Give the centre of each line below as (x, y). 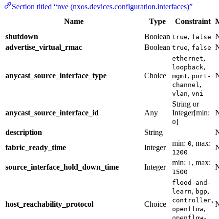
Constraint (193, 21)
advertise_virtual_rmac (44, 47)
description (24, 132)
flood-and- (192, 182)
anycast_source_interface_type (56, 75)
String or (186, 104)
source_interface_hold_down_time (62, 167)
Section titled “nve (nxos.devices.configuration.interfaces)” (102, 6)
